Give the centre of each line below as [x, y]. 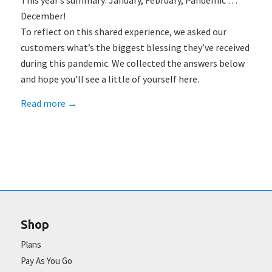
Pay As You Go [46, 260]
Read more [43, 103]
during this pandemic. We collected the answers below [132, 63]
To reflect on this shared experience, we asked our [123, 32]
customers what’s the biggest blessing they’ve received [135, 48]
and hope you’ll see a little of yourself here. [110, 79]
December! [43, 16]
